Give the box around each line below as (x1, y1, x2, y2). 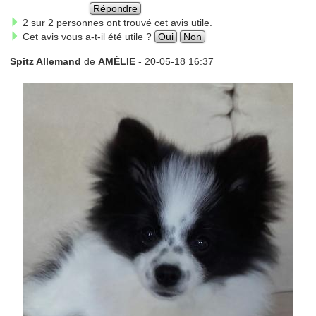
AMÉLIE (97, 55, 135, 67)
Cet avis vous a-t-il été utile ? (19, 30, 154, 42)
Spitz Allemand (9, 55, 84, 67)
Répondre (93, 2, 138, 14)
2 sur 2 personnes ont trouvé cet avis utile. (19, 16, 212, 28)
